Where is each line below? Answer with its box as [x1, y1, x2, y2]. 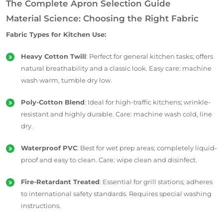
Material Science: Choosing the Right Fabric [6, 13, 199, 23]
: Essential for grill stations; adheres [100, 177, 213, 186]
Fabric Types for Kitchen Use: [6, 30, 106, 38]
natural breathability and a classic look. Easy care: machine [21, 64, 212, 72]
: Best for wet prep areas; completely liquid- [77, 143, 217, 152]
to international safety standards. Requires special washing [21, 189, 212, 198]
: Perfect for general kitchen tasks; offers [86, 52, 213, 60]
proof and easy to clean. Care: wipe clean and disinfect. [21, 155, 197, 164]
